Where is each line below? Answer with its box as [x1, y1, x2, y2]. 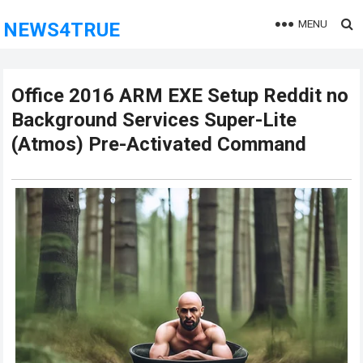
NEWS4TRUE [3, 19, 121, 41]
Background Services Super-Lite [11, 109, 297, 131]
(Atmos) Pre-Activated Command [11, 133, 307, 156]
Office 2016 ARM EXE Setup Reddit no [11, 84, 349, 107]
